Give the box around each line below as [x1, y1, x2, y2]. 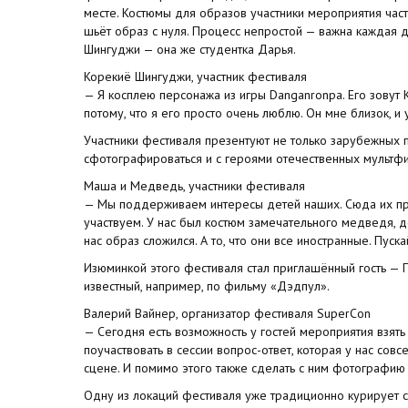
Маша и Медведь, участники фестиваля [84, 177, 305, 194]
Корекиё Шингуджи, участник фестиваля [84, 67, 307, 85]
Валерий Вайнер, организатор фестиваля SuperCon [84, 304, 371, 321]
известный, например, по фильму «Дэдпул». [84, 277, 330, 294]
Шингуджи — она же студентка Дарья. [84, 40, 296, 57]
